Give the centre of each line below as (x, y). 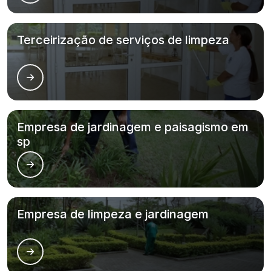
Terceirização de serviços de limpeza (123, 40)
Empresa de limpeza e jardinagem (113, 214)
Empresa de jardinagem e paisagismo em (133, 127)
